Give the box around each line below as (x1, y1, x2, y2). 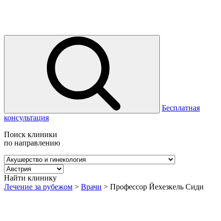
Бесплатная (162, 104, 200, 112)
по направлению (4, 139, 60, 147)
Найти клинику (4, 174, 57, 182)
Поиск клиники (4, 130, 57, 139)
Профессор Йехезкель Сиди (110, 183, 204, 191)
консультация (4, 113, 49, 122)
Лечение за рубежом (4, 183, 73, 191)
